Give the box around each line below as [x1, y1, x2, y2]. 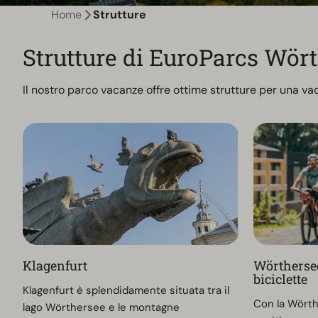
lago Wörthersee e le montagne [23, 300, 180, 314]
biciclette [253, 270, 308, 287]
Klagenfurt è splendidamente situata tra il [23, 283, 230, 297]
